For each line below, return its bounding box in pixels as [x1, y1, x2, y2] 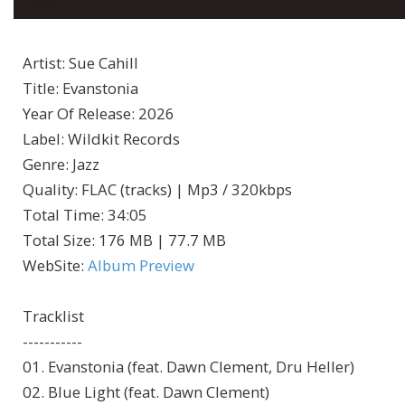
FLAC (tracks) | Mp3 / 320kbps [81, 179, 292, 201]
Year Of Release [23, 103, 131, 125]
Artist [23, 52, 61, 74]
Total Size [23, 230, 91, 251]
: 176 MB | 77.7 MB [91, 230, 226, 251]
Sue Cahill [69, 52, 138, 74]
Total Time [23, 204, 100, 226]
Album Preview [88, 255, 194, 277]
